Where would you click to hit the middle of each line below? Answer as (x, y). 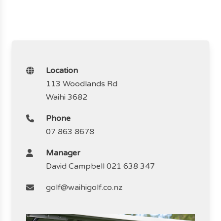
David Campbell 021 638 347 (100, 166)
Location (62, 70)
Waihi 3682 (66, 97)
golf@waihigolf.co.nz (84, 187)
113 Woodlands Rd (81, 84)
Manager (63, 153)
